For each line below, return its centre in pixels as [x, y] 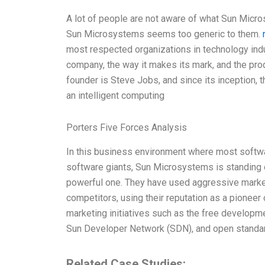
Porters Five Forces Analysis [127, 127]
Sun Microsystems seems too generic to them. [164, 34]
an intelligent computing [115, 95]
